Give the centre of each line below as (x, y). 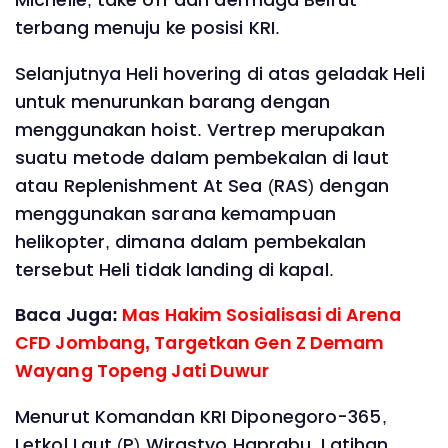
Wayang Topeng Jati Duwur (142, 371)
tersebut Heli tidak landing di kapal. (174, 269)
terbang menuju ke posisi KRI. (147, 28)
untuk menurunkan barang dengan (173, 101)
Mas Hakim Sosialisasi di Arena (262, 315)
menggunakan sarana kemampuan (175, 213)
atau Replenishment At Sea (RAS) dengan (202, 185)
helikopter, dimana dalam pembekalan (191, 241)
